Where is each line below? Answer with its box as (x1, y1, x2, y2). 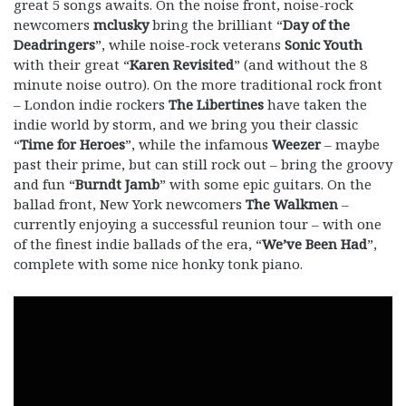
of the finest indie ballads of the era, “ (14, 234, 262, 253)
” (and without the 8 (234, 54, 367, 73)
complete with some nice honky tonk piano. (14, 254, 303, 273)
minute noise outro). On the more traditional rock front (14, 74, 382, 93)
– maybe (321, 134, 380, 153)
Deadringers (14, 34, 95, 53)
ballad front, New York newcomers (14, 194, 246, 213)
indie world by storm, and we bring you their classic (14, 114, 358, 133)
